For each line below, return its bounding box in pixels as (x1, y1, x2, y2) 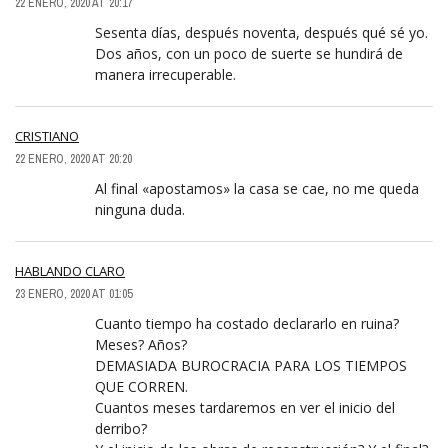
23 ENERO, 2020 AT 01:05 (15, 286, 132, 303)
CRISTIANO (15, 127, 79, 146)
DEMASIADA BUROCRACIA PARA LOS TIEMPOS (95, 356, 407, 376)
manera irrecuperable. (95, 65, 236, 85)
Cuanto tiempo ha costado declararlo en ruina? (95, 314, 399, 334)
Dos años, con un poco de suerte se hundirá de (95, 44, 403, 64)
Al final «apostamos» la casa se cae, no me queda (95, 179, 419, 199)
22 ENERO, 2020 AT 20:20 (15, 151, 132, 168)
